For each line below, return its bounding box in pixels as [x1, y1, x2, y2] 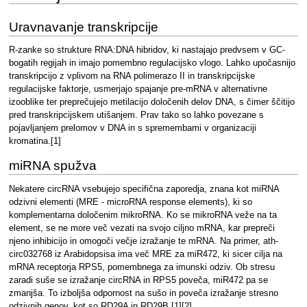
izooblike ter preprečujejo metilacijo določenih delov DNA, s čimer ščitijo [8, 97, 295, 108]
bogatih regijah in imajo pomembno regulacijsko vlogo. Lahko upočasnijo [8, 58, 295, 69]
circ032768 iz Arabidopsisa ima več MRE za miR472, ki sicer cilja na [8, 249, 282, 259]
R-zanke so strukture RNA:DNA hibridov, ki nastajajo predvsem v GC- [8, 45, 285, 56]
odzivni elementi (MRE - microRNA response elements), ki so [8, 197, 252, 207]
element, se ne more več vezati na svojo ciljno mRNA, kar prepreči [8, 223, 275, 233]
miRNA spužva [8, 158, 97, 173]
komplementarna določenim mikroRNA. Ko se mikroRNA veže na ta [8, 210, 277, 220]
